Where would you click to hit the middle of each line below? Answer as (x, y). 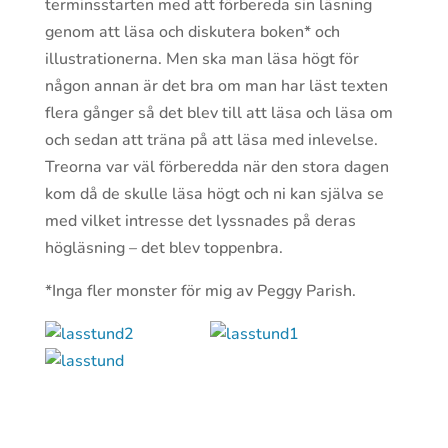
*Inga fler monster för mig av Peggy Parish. (200, 291)
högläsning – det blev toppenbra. (163, 248)
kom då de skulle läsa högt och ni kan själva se (214, 194)
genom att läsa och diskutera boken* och (192, 32)
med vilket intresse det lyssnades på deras (200, 221)
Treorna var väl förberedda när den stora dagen (216, 167)
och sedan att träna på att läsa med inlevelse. (211, 140)
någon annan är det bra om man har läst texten (216, 86)
